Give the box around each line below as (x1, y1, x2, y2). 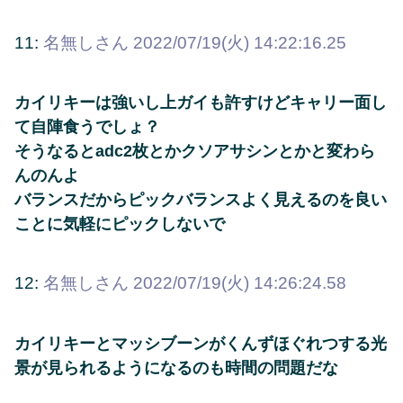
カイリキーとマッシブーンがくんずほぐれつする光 (14, 334, 387, 353)
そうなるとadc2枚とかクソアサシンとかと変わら (14, 141, 375, 160)
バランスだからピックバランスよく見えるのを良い (14, 190, 387, 209)
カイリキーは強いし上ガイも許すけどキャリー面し (14, 93, 387, 112)
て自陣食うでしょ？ (14, 117, 160, 136)
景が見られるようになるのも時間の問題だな (14, 358, 338, 377)
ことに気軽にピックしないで (14, 214, 225, 233)
